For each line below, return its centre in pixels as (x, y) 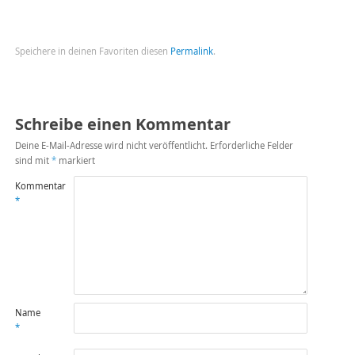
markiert (75, 160)
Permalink (191, 51)
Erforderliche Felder (251, 145)
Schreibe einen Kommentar (122, 124)
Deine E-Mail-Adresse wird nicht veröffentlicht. (111, 145)
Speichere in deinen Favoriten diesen (92, 51)
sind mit (33, 160)
